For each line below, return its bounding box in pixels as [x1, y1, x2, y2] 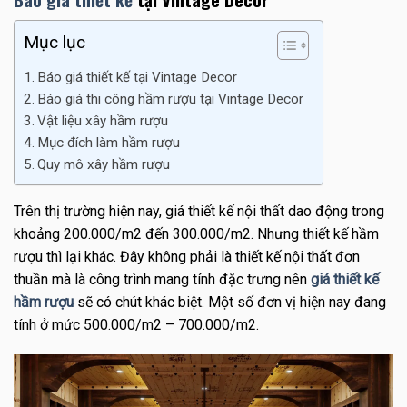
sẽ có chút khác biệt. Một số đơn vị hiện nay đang [74, 293, 386, 311]
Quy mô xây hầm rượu [37, 155, 171, 173]
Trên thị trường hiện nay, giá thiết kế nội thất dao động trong [14, 202, 384, 220]
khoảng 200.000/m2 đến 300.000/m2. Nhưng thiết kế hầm [14, 224, 379, 243]
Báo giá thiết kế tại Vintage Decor [37, 68, 238, 85]
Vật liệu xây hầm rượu [37, 112, 169, 129]
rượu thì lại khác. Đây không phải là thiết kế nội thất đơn [14, 247, 360, 265]
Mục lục [24, 31, 85, 53]
